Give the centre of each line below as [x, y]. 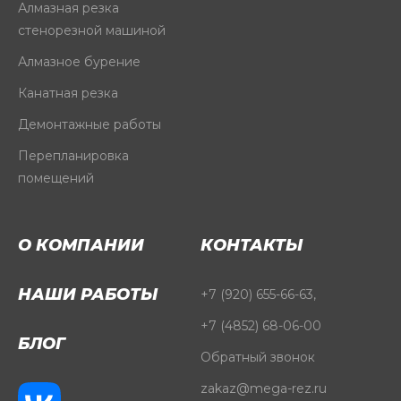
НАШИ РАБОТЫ [88, 294]
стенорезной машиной [92, 30]
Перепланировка [73, 156]
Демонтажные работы [90, 124]
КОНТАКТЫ [252, 245]
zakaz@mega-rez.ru [264, 388]
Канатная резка [68, 93]
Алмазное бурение [79, 62]
